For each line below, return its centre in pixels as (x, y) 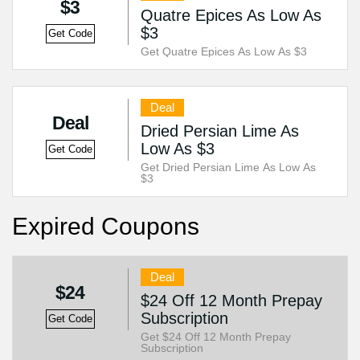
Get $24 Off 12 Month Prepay (215, 337)
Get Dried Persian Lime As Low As (228, 167)
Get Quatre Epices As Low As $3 (223, 51)
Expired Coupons (106, 226)
